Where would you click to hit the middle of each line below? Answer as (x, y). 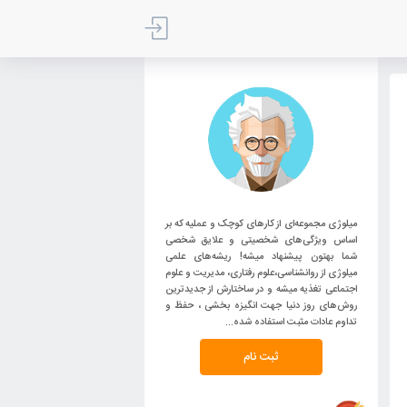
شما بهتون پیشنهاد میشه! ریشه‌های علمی (290, 286)
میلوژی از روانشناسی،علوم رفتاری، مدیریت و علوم (290, 304)
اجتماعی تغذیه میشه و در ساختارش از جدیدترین (290, 322)
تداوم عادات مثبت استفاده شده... (323, 358)
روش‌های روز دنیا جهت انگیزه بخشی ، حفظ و (290, 340)
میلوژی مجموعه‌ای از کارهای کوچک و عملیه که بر (290, 249)
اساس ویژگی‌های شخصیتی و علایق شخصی (290, 268)
